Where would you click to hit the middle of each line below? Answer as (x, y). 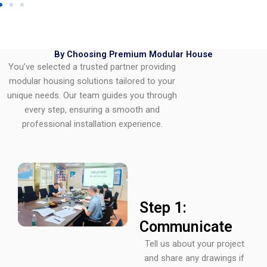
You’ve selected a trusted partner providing (92, 67)
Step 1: (163, 208)
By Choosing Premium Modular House (133, 55)
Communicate (186, 227)
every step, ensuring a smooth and (92, 110)
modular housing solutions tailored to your (92, 81)
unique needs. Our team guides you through (92, 96)
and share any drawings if (194, 258)
